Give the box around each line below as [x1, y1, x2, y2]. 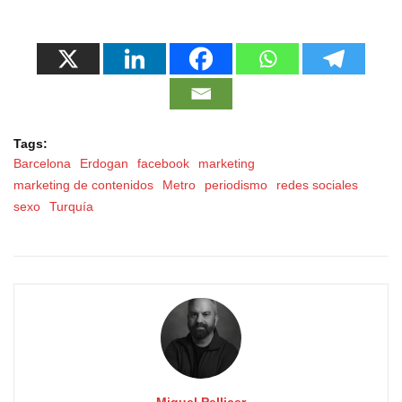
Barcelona [13, 155, 71, 170]
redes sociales [276, 177, 358, 192]
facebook [137, 155, 189, 170]
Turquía [49, 198, 93, 214]
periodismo [205, 177, 267, 192]
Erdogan [80, 155, 128, 170]
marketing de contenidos [13, 177, 153, 192]
